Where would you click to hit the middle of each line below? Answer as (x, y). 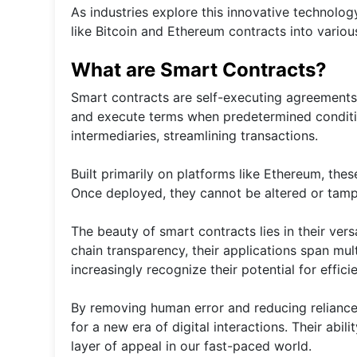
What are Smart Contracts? (199, 70)
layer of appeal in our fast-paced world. (191, 346)
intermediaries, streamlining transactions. (194, 136)
